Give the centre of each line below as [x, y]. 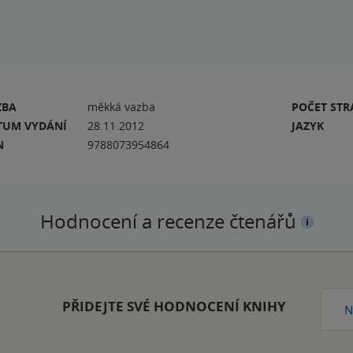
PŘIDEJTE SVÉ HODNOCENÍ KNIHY [174, 306]
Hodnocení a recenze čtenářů [170, 221]
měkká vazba [122, 106]
